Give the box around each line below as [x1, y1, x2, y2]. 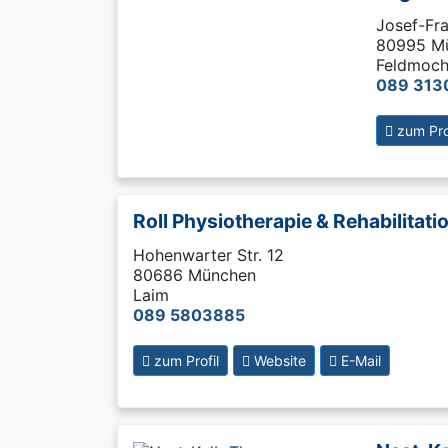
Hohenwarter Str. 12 [133, 245, 284, 265]
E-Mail [337, 352, 381, 369]
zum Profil [150, 352, 219, 369]
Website [250, 352, 306, 369]
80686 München [133, 265, 256, 285]
